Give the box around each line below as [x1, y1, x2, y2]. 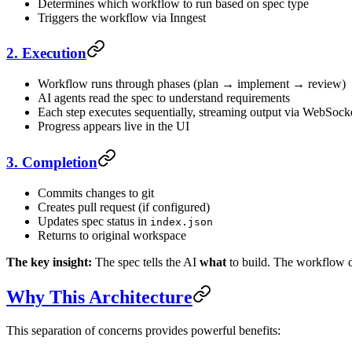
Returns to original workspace [38, 228, 186, 242]
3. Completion [6, 153, 97, 170]
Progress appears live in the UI [38, 119, 189, 134]
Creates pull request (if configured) [38, 200, 210, 214]
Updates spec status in [38, 214, 150, 228]
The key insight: [6, 255, 92, 269]
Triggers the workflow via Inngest [38, 10, 206, 24]
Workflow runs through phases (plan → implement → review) [38, 77, 346, 91]
